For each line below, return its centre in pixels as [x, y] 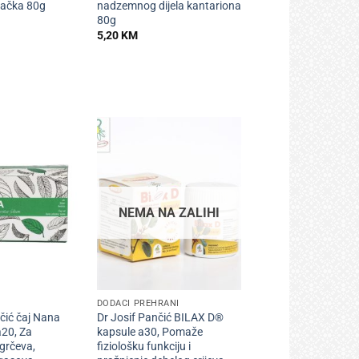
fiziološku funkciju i [143, 347]
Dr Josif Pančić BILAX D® [160, 318]
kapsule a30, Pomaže [149, 333]
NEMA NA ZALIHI [169, 212]
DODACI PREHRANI [138, 304]
